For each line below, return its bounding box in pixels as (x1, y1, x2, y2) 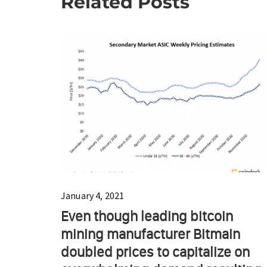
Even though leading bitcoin (61, 207, 233, 225)
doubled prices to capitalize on (61, 243, 250, 261)
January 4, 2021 (61, 190, 125, 202)
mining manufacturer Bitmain (61, 225, 240, 243)
